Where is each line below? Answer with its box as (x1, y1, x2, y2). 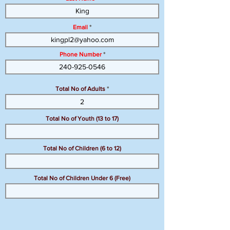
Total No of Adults (55, 85, 105, 92)
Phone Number (59, 51, 102, 58)
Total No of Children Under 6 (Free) (34, 175, 130, 182)
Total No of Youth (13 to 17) (46, 115, 119, 122)
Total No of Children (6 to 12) (43, 145, 121, 152)
